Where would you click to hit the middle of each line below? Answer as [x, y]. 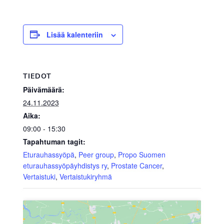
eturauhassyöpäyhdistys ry [65, 165]
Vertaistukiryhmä [85, 176]
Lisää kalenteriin [74, 34]
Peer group [96, 154]
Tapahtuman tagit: [54, 141]
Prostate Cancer [136, 165]
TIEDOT [37, 76]
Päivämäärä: [43, 89]
